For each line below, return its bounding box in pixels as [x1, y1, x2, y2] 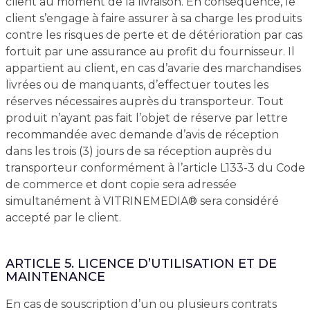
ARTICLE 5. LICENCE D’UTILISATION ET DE [5, 256, 277, 271]
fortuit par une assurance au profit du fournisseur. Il [5, 45, 295, 58]
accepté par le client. [5, 211, 121, 224]
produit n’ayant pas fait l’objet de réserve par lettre [5, 111, 288, 125]
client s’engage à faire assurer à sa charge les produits [5, 12, 302, 25]
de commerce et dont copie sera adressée [5, 178, 237, 191]
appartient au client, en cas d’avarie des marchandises [5, 62, 301, 75]
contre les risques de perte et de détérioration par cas [5, 28, 302, 42]
